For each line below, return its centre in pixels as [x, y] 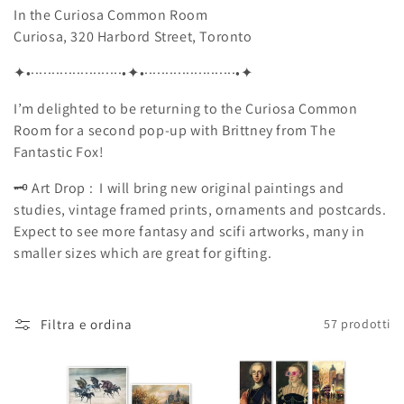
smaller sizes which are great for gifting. [143, 252]
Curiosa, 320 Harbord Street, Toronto [133, 36]
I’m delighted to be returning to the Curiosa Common [186, 108]
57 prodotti [357, 324]
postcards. [352, 209]
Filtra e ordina [87, 324]
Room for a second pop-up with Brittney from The [175, 130]
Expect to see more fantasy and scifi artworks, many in [189, 231]
